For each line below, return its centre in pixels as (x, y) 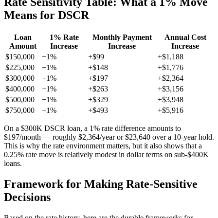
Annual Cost (185, 37)
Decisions (27, 197)
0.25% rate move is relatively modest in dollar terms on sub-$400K (106, 155)
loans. (13, 163)
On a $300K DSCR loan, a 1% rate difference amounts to (92, 128)
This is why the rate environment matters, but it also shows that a (103, 146)
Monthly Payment (122, 37)
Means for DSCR (46, 15)
